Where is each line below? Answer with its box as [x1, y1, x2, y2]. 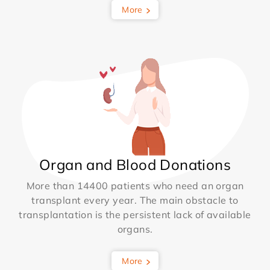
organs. [117, 222, 153, 235]
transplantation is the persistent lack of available [19, 208, 251, 221]
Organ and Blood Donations [39, 155, 231, 174]
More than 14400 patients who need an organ [26, 179, 244, 192]
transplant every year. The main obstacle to [31, 193, 239, 206]
